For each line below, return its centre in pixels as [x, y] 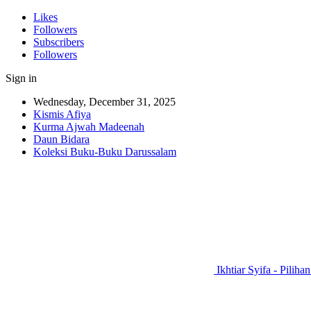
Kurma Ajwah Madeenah [89, 127]
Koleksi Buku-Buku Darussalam [105, 152]
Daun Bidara [61, 139]
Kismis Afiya [62, 114]
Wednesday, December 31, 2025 [104, 102]
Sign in [21, 78]
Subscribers [59, 42]
